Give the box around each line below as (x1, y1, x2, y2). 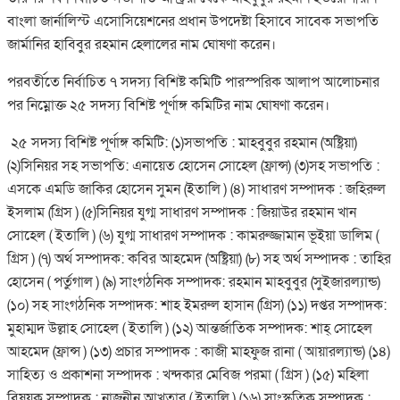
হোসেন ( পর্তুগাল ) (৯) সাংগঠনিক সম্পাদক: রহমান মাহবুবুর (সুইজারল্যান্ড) (7, 271, 380, 292)
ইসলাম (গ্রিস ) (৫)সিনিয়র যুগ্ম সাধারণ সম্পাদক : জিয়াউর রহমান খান (7, 202, 356, 222)
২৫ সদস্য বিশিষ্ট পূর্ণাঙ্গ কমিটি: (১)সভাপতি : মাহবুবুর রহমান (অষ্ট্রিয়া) (7, 132, 357, 153)
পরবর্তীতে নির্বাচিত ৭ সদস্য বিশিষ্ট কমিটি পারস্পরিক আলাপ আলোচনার (7, 71, 379, 92)
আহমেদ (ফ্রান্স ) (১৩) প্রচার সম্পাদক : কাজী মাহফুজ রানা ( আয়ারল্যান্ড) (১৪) (7, 341, 390, 362)
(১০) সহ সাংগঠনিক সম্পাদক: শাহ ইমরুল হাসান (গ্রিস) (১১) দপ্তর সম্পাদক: (7, 295, 387, 315)
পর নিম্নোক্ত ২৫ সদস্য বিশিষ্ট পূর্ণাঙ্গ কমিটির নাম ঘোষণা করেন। (7, 95, 329, 115)
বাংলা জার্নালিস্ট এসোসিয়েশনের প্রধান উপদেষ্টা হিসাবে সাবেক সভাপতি (7, 11, 379, 31)
